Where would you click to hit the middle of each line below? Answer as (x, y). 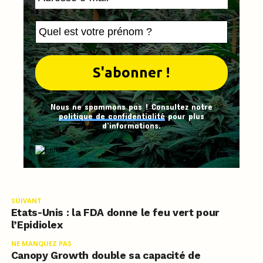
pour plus (184, 116)
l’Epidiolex (37, 225)
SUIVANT (26, 201)
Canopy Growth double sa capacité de (106, 256)
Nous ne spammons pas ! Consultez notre (131, 107)
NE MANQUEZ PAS (41, 244)
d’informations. (131, 126)
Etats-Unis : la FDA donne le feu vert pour (115, 213)
